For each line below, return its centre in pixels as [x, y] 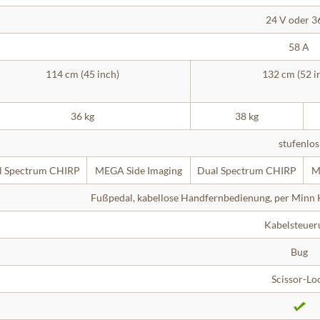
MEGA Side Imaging [139, 170]
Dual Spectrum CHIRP [247, 170]
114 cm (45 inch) [82, 74]
